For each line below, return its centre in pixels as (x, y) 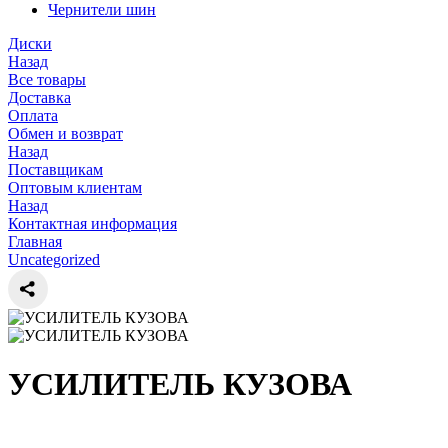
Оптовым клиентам (75, 187)
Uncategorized (54, 259)
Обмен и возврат (65, 133)
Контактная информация (92, 223)
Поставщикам (55, 169)
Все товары (47, 79)
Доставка (39, 97)
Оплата (33, 115)
